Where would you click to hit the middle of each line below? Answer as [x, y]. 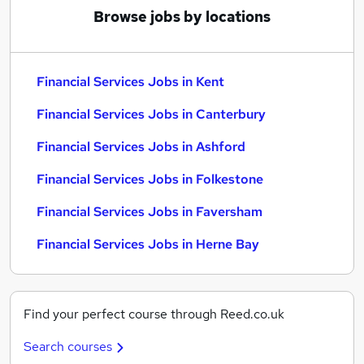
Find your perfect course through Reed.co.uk [154, 314]
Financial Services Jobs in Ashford [141, 147]
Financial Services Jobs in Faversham [149, 212]
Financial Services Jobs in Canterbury [151, 114]
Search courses [68, 347]
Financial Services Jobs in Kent [130, 82]
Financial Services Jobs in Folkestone [150, 179]
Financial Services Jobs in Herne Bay [148, 244]
